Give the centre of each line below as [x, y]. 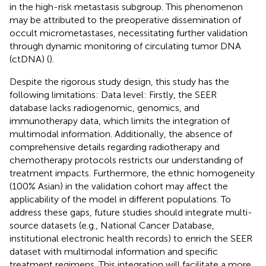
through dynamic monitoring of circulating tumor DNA [125, 46]
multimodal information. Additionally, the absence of [121, 134]
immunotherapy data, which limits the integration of [120, 121]
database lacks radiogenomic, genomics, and [104, 107]
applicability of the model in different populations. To [120, 199]
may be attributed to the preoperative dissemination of [125, 20]
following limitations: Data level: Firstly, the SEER [113, 94]
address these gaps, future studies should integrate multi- [131, 212]
